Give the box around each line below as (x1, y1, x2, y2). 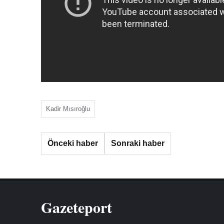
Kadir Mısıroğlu (46, 105, 90, 112)
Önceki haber (47, 139, 98, 147)
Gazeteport (41, 196, 112, 218)
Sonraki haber (111, 139, 164, 147)
